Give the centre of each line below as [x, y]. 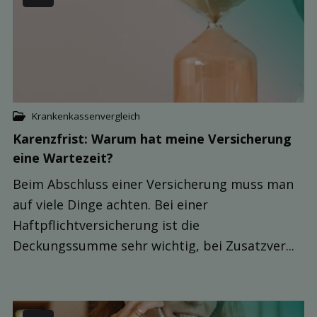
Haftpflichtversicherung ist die [106, 225]
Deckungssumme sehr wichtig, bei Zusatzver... [154, 245]
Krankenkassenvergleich [86, 116]
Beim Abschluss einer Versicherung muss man [153, 184]
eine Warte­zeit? [63, 157]
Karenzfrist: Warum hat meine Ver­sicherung [152, 138]
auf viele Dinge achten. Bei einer [110, 204]
